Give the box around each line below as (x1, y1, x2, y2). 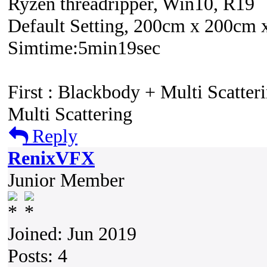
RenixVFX (8, 147, 95, 169)
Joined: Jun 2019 (8, 223, 136, 244)
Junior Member (8, 169, 125, 191)
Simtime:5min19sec (8, 37, 160, 58)
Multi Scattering (8, 103, 132, 125)
